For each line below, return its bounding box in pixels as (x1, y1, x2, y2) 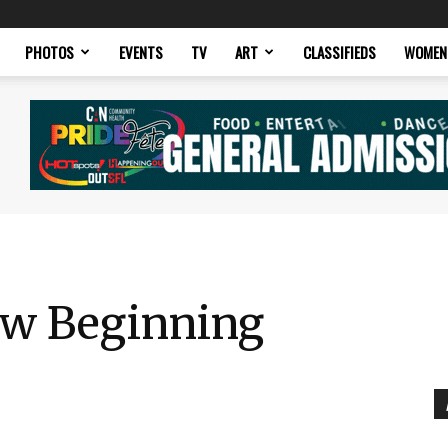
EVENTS (119, 41, 163, 63)
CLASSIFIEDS (303, 41, 376, 63)
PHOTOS (25, 41, 74, 63)
